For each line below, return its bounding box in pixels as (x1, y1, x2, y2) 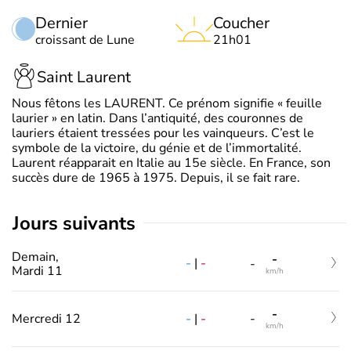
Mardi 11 (12, 262, 63, 280)
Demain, (12, 248, 59, 266)
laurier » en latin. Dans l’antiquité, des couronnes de (12, 109, 303, 127)
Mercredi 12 (12, 310, 81, 328)
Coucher (213, 12, 270, 34)
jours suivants (20, 210, 136, 236)
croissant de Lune (35, 31, 135, 49)
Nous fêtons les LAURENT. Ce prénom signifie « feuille (12, 94, 322, 112)
